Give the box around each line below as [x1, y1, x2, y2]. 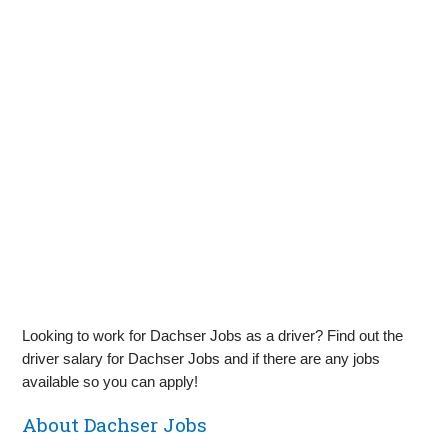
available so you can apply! [22, 372, 199, 390]
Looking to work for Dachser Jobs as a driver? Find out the [22, 326, 404, 344]
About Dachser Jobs [22, 411, 208, 437]
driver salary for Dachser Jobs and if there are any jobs [22, 349, 381, 367]
